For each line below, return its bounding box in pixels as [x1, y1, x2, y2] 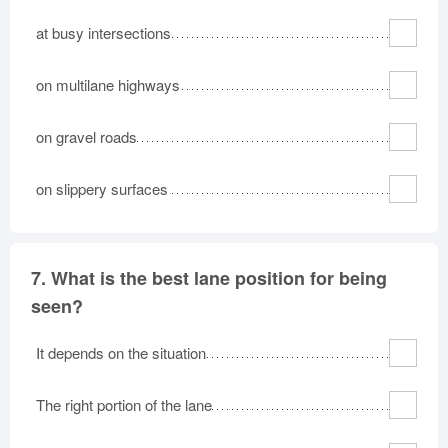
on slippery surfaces [36, 177, 168, 199]
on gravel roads [36, 125, 137, 147]
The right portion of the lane [36, 393, 212, 415]
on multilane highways [36, 73, 180, 95]
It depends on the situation [36, 341, 206, 363]
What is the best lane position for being [51, 264, 387, 291]
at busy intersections [36, 21, 171, 43]
